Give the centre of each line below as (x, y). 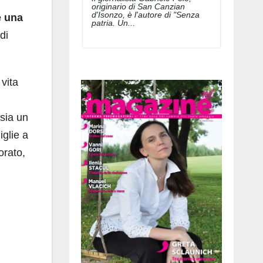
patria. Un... (113, 23)
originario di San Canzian (138, 6)
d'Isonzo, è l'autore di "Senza (146, 14)
